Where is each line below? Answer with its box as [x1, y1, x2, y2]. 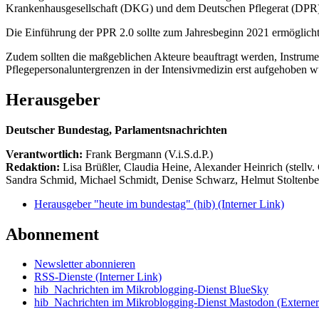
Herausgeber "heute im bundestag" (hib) [34, 197, 218, 210]
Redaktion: [6, 160, 63, 173]
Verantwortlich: [6, 147, 83, 160]
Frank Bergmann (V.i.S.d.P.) [85, 147, 213, 160]
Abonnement [6, 224, 99, 244]
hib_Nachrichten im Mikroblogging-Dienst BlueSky [34, 283, 268, 296]
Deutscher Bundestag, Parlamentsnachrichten [6, 123, 227, 136]
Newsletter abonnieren [34, 258, 135, 271]
